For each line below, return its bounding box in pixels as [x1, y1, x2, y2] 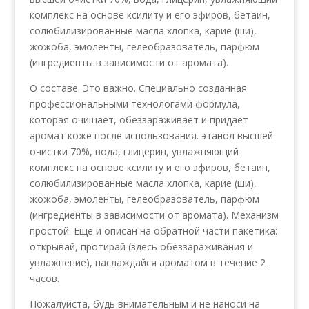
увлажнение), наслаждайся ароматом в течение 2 [29, 255, 266, 269]
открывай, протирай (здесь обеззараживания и [29, 239, 253, 253]
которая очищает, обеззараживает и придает [29, 112, 248, 126]
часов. [29, 271, 59, 285]
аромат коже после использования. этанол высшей [29, 128, 273, 142]
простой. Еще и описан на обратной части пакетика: [29, 223, 277, 237]
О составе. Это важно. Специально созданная [29, 81, 247, 94]
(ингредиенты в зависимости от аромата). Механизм [29, 208, 279, 221]
